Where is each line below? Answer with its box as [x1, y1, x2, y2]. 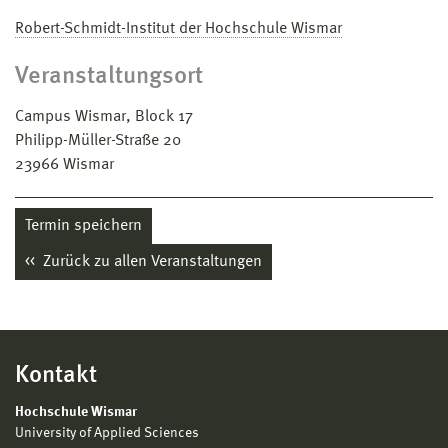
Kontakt [15, 363, 97, 388]
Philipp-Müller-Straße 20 [15, 132, 181, 149]
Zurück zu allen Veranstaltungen [39, 253, 262, 270]
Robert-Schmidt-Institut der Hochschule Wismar [15, 20, 342, 37]
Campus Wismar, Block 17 [15, 108, 193, 125]
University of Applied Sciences [15, 425, 199, 440]
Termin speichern [25, 217, 142, 234]
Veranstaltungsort [15, 64, 203, 89]
